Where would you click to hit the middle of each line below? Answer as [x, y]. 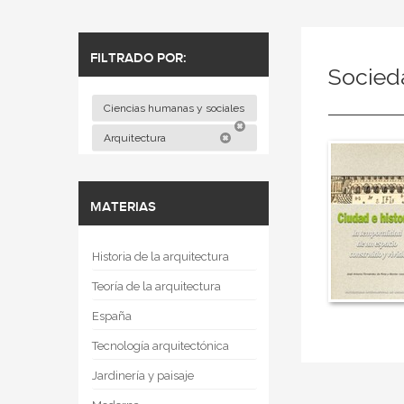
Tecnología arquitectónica [161, 346]
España [112, 316]
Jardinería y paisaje [143, 376]
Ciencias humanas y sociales [175, 108]
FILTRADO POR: [138, 59]
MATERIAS [123, 207]
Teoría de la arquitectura [156, 286]
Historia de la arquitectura [161, 257]
